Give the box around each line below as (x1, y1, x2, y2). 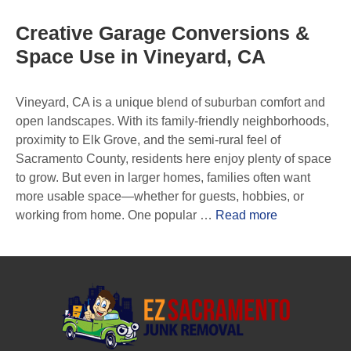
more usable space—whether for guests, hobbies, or (16, 190, 304, 203)
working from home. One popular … (16, 208, 215, 222)
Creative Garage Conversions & (16, 22, 309, 44)
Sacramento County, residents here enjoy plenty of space (16, 152, 331, 165)
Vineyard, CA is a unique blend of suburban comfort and (16, 96, 325, 109)
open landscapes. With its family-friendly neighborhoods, (16, 114, 329, 128)
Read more (215, 208, 277, 222)
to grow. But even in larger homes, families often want (16, 171, 310, 184)
